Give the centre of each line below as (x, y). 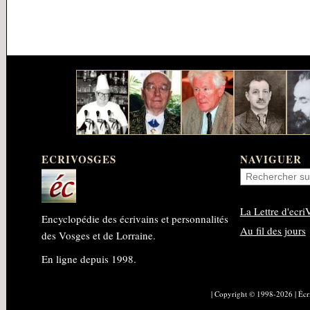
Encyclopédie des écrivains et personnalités (135, 218)
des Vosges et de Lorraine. (99, 235)
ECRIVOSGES (79, 159)
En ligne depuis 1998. (89, 259)
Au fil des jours (273, 230)
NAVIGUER (271, 159)
